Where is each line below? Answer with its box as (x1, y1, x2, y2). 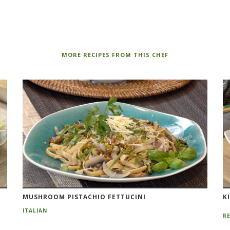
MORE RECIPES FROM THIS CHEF (62, 50, 168, 59)
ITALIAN (22, 206, 47, 214)
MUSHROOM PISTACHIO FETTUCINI (22, 192, 146, 201)
